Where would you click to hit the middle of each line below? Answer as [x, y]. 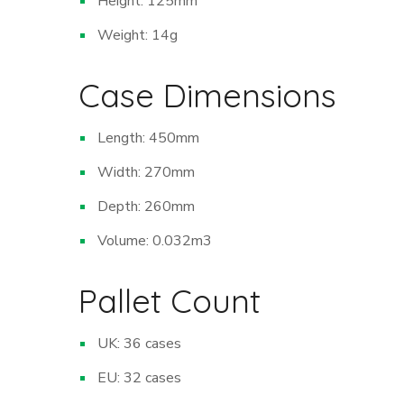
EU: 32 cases [139, 378]
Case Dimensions [207, 96]
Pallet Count [170, 301]
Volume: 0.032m [150, 241]
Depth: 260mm [146, 207]
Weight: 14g [138, 36]
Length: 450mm [148, 138]
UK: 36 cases [139, 344]
